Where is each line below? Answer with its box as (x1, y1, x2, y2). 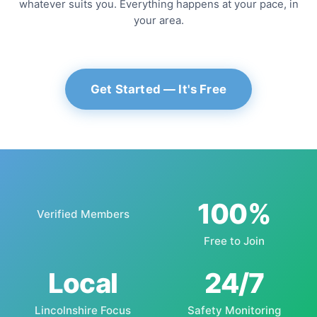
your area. (133, 14, 184, 27)
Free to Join (204, 234, 265, 248)
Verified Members (36, 207, 129, 221)
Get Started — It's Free (91, 82, 226, 96)
